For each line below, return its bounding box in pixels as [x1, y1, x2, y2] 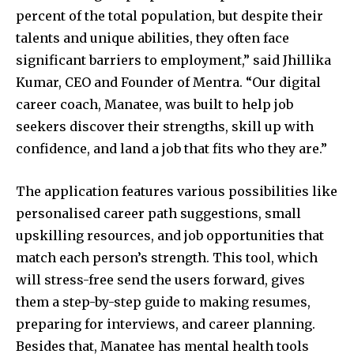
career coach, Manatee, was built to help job [16, 96, 293, 113]
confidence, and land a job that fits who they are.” [16, 141, 327, 157]
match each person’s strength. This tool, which [16, 250, 318, 266]
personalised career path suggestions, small [16, 205, 301, 222]
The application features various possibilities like [16, 183, 337, 200]
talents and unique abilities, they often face [16, 30, 289, 47]
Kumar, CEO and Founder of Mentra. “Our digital [16, 74, 321, 91]
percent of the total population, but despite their [16, 8, 323, 24]
